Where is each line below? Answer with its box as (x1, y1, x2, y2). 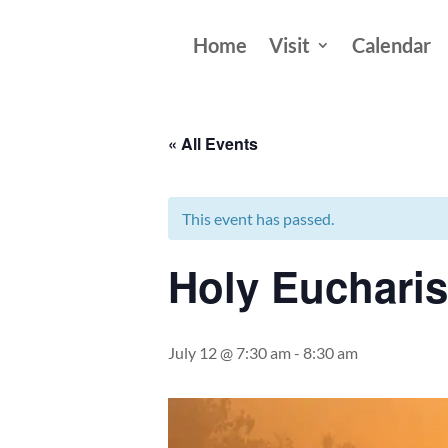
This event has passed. (182, 209, 334, 228)
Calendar (351, 33, 431, 57)
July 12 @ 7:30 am (168, 343, 291, 362)
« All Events (168, 132, 258, 155)
